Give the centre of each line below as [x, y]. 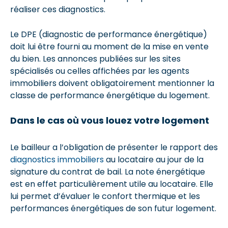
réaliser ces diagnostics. [58, 9]
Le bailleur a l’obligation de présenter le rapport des [114, 147]
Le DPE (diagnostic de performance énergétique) [109, 34]
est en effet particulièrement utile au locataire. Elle [112, 184]
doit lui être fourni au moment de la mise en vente [109, 46]
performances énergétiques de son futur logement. [113, 208]
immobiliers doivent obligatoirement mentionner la [112, 83]
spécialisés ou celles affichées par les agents [100, 71]
